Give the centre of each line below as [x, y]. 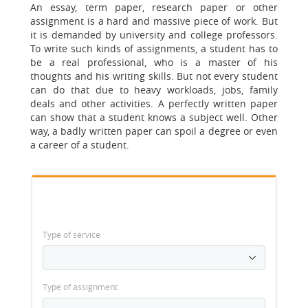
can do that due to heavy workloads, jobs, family [154, 90]
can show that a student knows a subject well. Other [154, 117]
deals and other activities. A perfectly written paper [154, 103]
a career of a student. [80, 145]
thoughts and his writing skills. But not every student [154, 76]
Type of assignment [80, 287]
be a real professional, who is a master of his [154, 62]
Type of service [71, 234]
